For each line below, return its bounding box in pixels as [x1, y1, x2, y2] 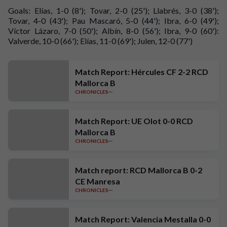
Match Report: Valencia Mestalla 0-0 [75, 214, 211, 224]
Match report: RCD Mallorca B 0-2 [75, 165, 202, 175]
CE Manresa [75, 176, 120, 186]
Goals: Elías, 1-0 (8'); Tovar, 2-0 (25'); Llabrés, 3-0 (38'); [8, 5, 219, 15]
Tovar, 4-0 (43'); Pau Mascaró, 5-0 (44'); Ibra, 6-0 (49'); [8, 15, 219, 25]
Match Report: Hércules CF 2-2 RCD [75, 66, 208, 77]
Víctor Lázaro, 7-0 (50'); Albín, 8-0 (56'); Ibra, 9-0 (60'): [8, 25, 219, 35]
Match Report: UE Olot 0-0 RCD [75, 116, 193, 126]
